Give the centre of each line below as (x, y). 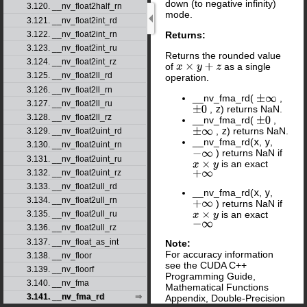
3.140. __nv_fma (58, 283)
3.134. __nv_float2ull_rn (72, 200)
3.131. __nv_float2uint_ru (74, 159)
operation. (187, 78)
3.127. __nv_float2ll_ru (69, 103)
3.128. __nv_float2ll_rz (69, 117)
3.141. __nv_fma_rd (65, 297)
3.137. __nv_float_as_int (72, 242)
